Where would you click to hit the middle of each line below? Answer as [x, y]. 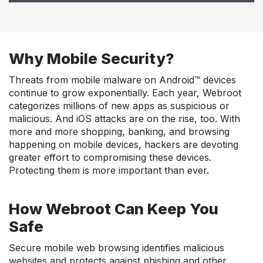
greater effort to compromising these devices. [110, 157]
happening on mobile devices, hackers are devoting [124, 144]
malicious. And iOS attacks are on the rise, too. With [124, 119]
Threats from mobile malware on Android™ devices [122, 80]
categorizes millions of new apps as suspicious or [119, 106]
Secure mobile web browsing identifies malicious [117, 248]
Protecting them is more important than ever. [109, 170]
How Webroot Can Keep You [114, 209]
